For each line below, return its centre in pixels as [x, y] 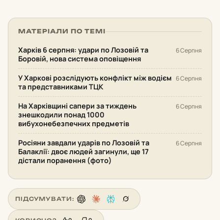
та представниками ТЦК [61, 87]
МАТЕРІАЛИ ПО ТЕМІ [62, 31]
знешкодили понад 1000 [61, 115]
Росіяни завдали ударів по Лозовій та [84, 143]
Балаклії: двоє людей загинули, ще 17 [83, 151]
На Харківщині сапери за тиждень [77, 106]
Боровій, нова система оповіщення [80, 59]
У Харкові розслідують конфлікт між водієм [95, 78]
